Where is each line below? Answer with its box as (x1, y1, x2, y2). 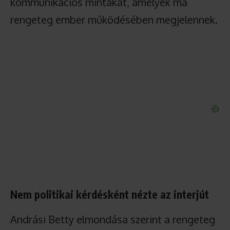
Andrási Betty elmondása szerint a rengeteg (10, 212, 215, 226)
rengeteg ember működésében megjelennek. (10, 12, 218, 26)
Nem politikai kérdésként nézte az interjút (10, 187, 209, 201)
